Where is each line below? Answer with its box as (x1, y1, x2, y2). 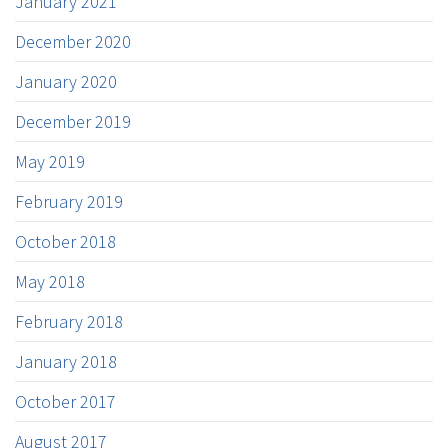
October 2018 (15, 230, 116, 253)
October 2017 (15, 390, 116, 413)
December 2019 (15, 110, 131, 133)
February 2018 (15, 310, 123, 333)
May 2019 (15, 150, 85, 173)
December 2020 (15, 30, 131, 53)
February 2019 (15, 190, 123, 213)
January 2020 (15, 70, 117, 93)
